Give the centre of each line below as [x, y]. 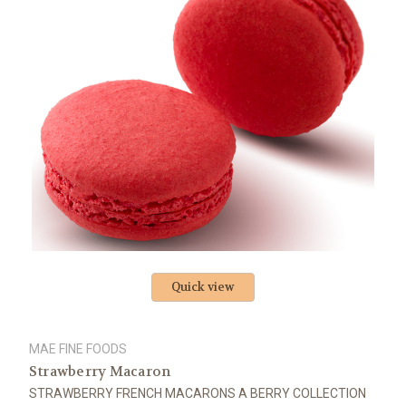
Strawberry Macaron [100, 372]
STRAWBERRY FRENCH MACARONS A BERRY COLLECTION [197, 394]
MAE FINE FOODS [77, 349]
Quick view [203, 287]
